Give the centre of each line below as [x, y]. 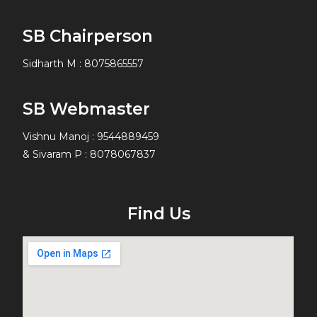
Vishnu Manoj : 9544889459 [91, 137]
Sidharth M [50, 64]
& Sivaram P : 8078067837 [90, 154]
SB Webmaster [87, 109]
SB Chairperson [88, 36]
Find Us [158, 214]
